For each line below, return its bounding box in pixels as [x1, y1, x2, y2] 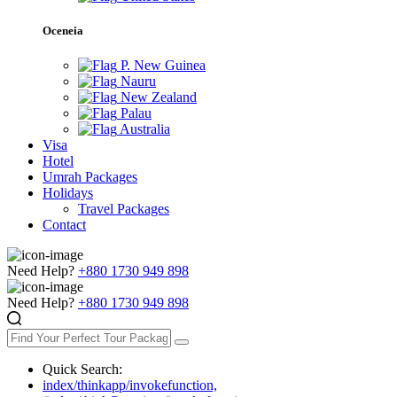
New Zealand [117, 90, 197, 105]
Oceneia [43, 23, 83, 37]
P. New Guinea [117, 58, 206, 74]
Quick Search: [43, 362, 122, 378]
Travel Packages [78, 201, 169, 217]
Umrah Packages [43, 169, 137, 185]
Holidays [43, 185, 93, 201]
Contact [43, 217, 86, 233]
